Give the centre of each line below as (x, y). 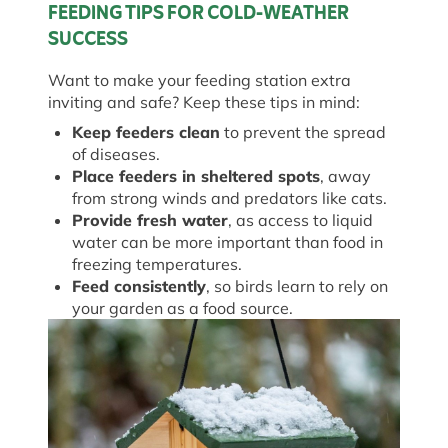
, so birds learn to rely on (297, 286)
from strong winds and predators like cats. (231, 198)
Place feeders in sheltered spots (196, 176)
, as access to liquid (300, 220)
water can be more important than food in (227, 242)
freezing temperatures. (159, 264)
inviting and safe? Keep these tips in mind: (206, 102)
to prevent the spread (303, 132)
